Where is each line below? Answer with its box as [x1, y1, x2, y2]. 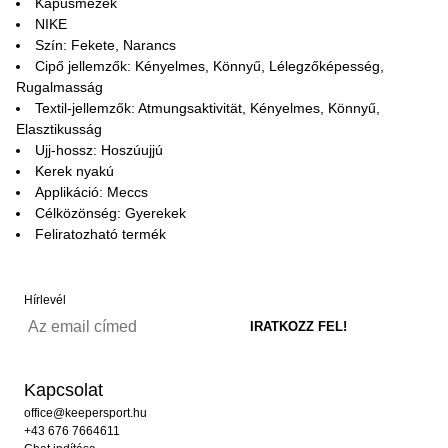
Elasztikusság [16, 121, 102, 137]
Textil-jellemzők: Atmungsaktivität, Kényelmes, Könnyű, [35, 100, 380, 116]
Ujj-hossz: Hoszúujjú [35, 142, 163, 158]
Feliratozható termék [35, 226, 166, 242]
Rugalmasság [16, 79, 103, 95]
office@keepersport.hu [24, 406, 147, 420]
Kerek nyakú [35, 163, 114, 179]
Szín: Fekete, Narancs [35, 37, 176, 53]
